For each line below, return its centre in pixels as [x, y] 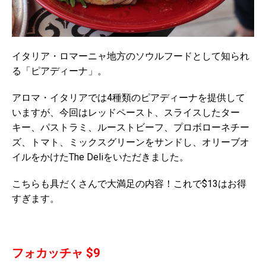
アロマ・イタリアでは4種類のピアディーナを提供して [129, 98]
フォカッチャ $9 [56, 253]
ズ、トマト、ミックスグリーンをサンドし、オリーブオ [131, 142]
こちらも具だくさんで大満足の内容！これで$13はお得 [129, 184]
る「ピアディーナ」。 [59, 71]
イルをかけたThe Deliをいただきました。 [100, 157]
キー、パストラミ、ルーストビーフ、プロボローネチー [131, 128]
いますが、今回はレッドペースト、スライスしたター [126, 113]
